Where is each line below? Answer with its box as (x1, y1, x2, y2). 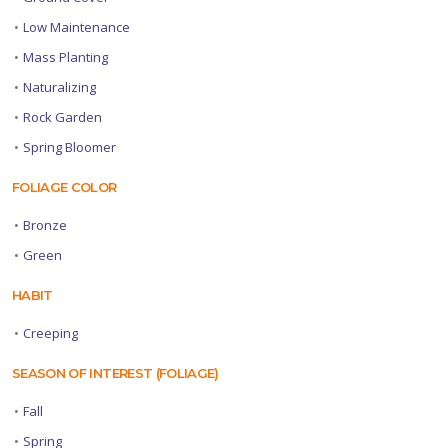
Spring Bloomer (23, 137, 116, 156)
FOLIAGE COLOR (12, 178, 117, 195)
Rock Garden (23, 107, 102, 126)
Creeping (23, 323, 78, 342)
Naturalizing (23, 77, 96, 96)
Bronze (23, 215, 67, 234)
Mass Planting (23, 47, 108, 66)
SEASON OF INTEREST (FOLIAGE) (12, 364, 219, 381)
